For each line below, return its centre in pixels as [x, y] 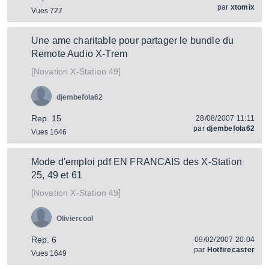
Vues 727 [47, 11]
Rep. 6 [44, 240]
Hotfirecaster [231, 250]
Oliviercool [75, 219]
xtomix [242, 7]
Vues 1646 [49, 132]
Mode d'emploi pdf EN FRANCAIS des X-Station [137, 162]
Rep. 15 [46, 118]
